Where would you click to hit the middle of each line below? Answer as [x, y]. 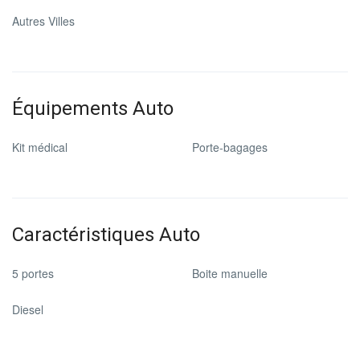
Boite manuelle [230, 273]
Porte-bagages [230, 147]
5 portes [33, 273]
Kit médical [40, 147]
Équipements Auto [93, 108]
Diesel [28, 309]
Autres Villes [43, 21]
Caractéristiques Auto [106, 235]
